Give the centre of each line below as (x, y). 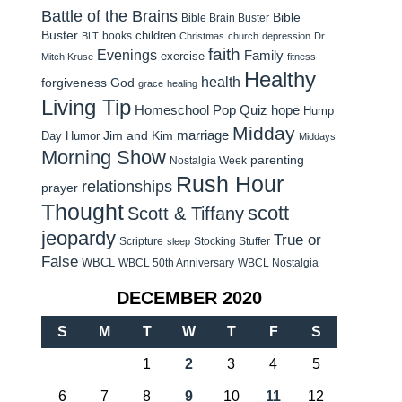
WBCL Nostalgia (278, 263)
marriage (203, 135)
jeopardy (79, 238)
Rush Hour (230, 184)
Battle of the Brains (109, 16)
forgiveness (74, 83)
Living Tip (86, 107)
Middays (317, 136)
